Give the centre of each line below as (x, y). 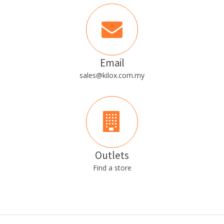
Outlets (112, 155)
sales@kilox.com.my (112, 75)
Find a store (112, 168)
